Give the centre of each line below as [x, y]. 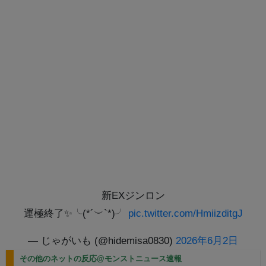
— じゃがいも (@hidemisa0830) [102, 241]
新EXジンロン [133, 196]
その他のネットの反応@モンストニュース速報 [101, 259]
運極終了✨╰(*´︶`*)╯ [76, 214]
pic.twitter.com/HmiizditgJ [185, 214]
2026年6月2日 [207, 241]
